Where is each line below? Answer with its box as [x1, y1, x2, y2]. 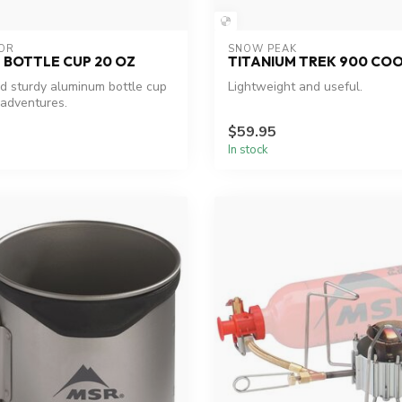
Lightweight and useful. [228, 78, 363, 96]
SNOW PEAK [228, 42, 297, 57]
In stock [228, 141, 268, 158]
